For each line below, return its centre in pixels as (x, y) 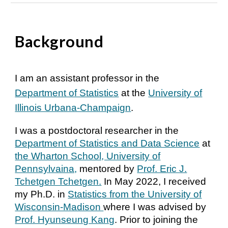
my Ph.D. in (41, 194)
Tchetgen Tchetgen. (58, 181)
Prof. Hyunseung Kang (65, 220)
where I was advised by (155, 207)
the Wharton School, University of (88, 156)
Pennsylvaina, (46, 169)
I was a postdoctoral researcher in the (97, 131)
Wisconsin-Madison (59, 207)
